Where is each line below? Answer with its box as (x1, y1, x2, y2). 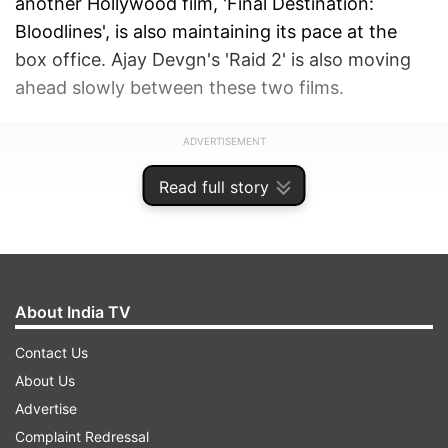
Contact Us (15, 344, 88, 361)
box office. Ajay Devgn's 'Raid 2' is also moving (15, 49, 411, 71)
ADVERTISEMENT (182, 135, 266, 148)
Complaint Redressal (15, 428, 149, 445)
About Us (15, 372, 75, 389)
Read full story (158, 177, 269, 197)
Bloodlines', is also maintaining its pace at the (15, 21, 397, 43)
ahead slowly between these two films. (15, 77, 349, 99)
